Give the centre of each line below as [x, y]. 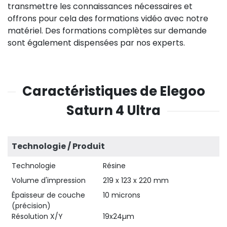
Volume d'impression [49, 180]
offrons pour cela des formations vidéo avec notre [108, 18]
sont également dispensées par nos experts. [96, 43]
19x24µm [119, 216]
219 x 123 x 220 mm [136, 180]
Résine [114, 165]
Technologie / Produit [58, 146]
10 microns [122, 195]
